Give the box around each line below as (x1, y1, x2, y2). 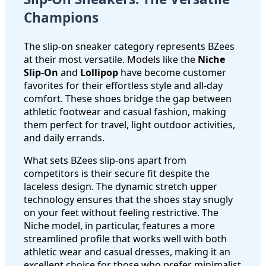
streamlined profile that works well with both (24, 232, 227, 246)
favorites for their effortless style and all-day (24, 79, 223, 93)
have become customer (118, 66, 226, 80)
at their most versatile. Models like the (24, 53, 198, 66)
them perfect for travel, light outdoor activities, (24, 118, 235, 132)
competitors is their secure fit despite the (24, 167, 210, 180)
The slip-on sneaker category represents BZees (24, 40, 235, 53)
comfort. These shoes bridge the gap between (24, 92, 232, 106)
